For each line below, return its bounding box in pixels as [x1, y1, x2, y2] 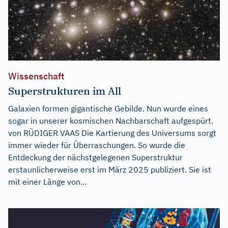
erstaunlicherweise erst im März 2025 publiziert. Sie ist [8, 164, 211, 175]
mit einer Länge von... [8, 177, 87, 187]
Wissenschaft [8, 70, 65, 82]
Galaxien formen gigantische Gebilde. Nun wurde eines [8, 103, 208, 114]
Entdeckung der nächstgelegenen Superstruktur [8, 152, 183, 163]
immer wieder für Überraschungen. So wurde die [8, 140, 185, 151]
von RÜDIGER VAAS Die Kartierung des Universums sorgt [8, 128, 216, 138]
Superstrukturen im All [8, 84, 121, 98]
